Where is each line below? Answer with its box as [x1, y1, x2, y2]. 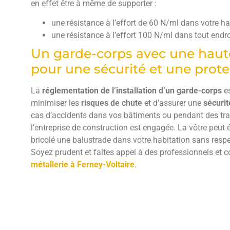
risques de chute [81, 98, 144, 108]
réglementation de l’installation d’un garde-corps [42, 86, 222, 96]
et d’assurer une [144, 98, 203, 108]
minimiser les [31, 98, 81, 108]
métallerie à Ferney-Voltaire [31, 160, 135, 170]
